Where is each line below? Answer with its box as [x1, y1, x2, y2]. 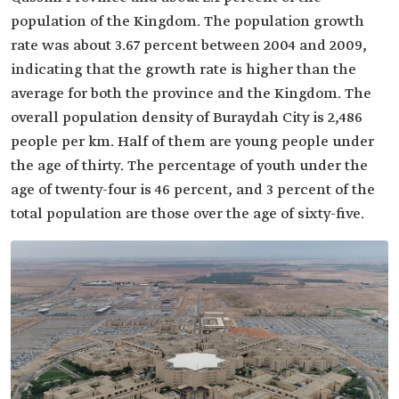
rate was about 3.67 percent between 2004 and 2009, [11, 37, 367, 56]
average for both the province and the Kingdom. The [11, 85, 371, 104]
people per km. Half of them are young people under [11, 133, 374, 152]
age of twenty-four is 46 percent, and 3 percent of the [11, 181, 375, 200]
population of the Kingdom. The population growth [11, 12, 364, 32]
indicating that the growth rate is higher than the [11, 61, 356, 80]
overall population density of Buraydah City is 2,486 [11, 109, 362, 128]
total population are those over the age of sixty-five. [11, 205, 364, 224]
